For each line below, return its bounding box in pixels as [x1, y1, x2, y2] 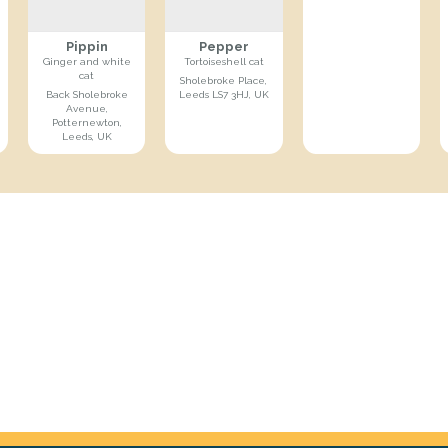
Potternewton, [51, 117, 122, 129]
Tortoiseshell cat [183, 56, 264, 68]
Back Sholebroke [45, 89, 128, 101]
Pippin [65, 39, 108, 55]
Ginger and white [42, 56, 131, 68]
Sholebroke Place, [180, 75, 268, 87]
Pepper [198, 39, 249, 55]
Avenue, [65, 103, 108, 115]
